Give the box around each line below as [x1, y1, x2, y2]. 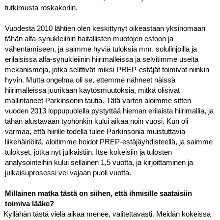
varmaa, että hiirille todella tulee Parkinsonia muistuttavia [5, 128, 185, 136]
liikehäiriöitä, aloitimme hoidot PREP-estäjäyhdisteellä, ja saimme [5, 138, 213, 146]
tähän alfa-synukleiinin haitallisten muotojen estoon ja [5, 35, 173, 43]
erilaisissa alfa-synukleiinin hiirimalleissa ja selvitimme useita [5, 55, 198, 64]
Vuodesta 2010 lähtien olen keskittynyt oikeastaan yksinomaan [5, 25, 205, 33]
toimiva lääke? [5, 200, 54, 208]
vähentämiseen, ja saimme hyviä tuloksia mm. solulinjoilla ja [5, 45, 197, 54]
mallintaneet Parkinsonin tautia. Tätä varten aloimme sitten [5, 97, 191, 105]
